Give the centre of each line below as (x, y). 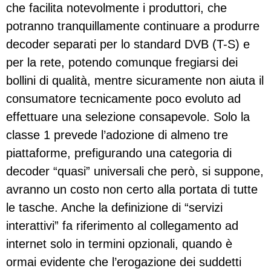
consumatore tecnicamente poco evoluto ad (123, 99)
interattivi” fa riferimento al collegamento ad (122, 226)
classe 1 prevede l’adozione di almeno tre (117, 135)
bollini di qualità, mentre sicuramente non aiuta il (135, 81)
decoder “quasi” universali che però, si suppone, (135, 171)
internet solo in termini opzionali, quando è (119, 244)
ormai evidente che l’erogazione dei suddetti (124, 262)
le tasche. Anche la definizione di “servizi (114, 208)
